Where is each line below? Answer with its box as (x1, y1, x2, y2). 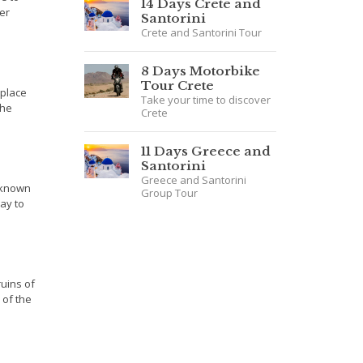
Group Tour (141, 186, 199, 200)
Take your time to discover (141, 92, 271, 107)
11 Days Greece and (141, 143, 271, 159)
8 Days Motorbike (141, 63, 261, 79)
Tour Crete (141, 78, 215, 93)
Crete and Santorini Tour (141, 25, 263, 40)
